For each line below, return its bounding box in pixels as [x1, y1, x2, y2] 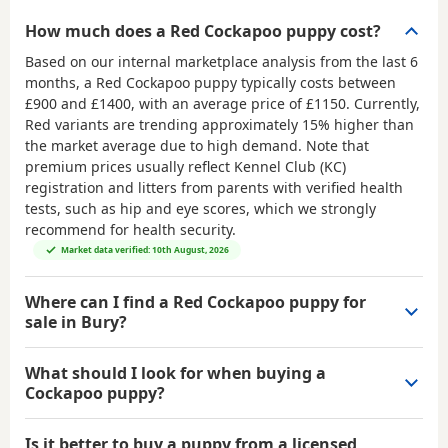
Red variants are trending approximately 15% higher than [25, 114, 414, 134]
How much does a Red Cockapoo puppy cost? [25, 19, 381, 42]
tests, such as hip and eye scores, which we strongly [25, 198, 376, 218]
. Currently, [346, 93, 420, 113]
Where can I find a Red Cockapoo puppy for [25, 290, 366, 313]
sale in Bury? [25, 310, 127, 333]
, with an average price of [131, 93, 306, 113]
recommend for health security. [25, 219, 236, 239]
